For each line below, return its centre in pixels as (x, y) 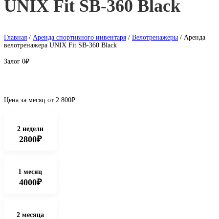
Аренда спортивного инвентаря (79, 37)
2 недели (30, 129)
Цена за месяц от (29, 100)
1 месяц (30, 172)
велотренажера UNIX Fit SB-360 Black (60, 45)
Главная (15, 37)
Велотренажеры (155, 37)
